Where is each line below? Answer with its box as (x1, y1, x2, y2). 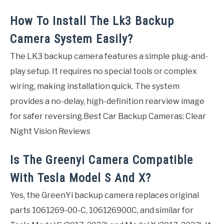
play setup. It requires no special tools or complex (10, 66, 197, 76)
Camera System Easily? (10, 32, 133, 46)
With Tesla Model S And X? (10, 171, 151, 185)
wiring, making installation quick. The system (10, 81, 179, 91)
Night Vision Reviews (10, 126, 90, 136)
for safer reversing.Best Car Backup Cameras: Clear (10, 111, 206, 121)
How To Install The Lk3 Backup (10, 14, 174, 28)
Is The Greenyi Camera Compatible (10, 153, 193, 167)
